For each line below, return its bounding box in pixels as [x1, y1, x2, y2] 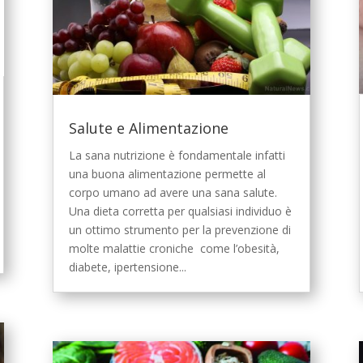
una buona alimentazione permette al [68, 166, 266, 182]
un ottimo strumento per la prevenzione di [68, 222, 291, 238]
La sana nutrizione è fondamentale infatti [68, 147, 285, 164]
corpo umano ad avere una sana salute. [68, 185, 277, 201]
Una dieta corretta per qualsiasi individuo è [68, 203, 292, 220]
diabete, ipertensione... [68, 259, 186, 275]
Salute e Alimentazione [68, 118, 228, 139]
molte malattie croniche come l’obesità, [68, 241, 280, 257]
